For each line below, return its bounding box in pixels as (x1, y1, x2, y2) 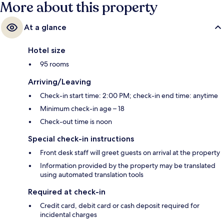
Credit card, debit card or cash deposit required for (40, 200, 199, 210)
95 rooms (40, 59, 69, 68)
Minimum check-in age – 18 (40, 103, 124, 113)
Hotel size (28, 45, 65, 55)
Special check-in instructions (28, 133, 134, 143)
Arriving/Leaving (28, 76, 91, 86)
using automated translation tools (40, 169, 143, 179)
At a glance (24, 22, 66, 32)
